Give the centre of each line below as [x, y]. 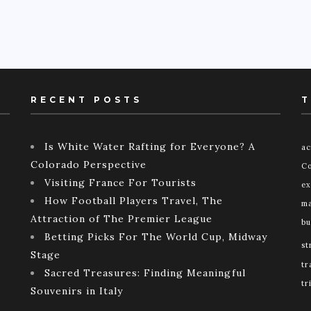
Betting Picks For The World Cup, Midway [156, 236]
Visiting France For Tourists [120, 182]
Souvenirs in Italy [77, 291]
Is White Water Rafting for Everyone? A [150, 146]
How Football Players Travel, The [134, 200]
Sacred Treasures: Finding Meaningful [145, 272]
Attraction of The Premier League [121, 218]
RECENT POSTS [86, 99]
